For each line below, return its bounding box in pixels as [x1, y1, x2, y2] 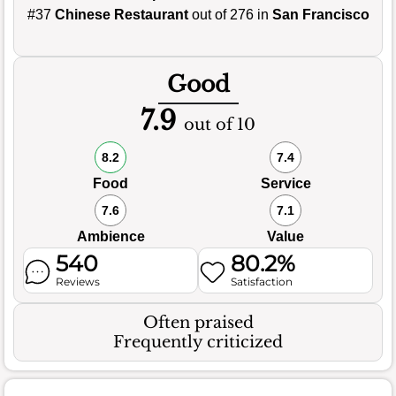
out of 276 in [187, 6, 272, 22]
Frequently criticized [113, 331, 283, 352]
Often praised [142, 312, 254, 332]
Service [260, 175, 311, 191]
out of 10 [184, 114, 255, 134]
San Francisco [271, 6, 369, 22]
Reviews [56, 274, 101, 288]
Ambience [76, 228, 145, 244]
